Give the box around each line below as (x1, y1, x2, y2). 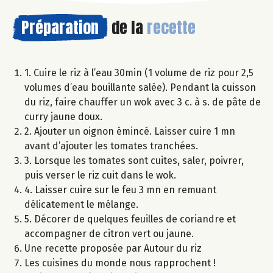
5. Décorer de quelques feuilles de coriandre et (24, 213, 236, 225)
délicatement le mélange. (24, 198, 138, 210)
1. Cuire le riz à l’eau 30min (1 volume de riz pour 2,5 (24, 66, 253, 79)
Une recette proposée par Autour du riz (24, 242, 202, 254)
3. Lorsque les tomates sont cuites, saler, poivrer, (24, 154, 244, 166)
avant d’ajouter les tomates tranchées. (24, 140, 198, 152)
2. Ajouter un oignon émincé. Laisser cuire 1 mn (24, 125, 235, 137)
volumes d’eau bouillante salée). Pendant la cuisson (24, 81, 256, 93)
